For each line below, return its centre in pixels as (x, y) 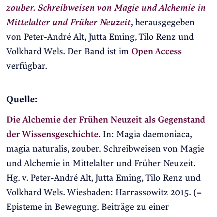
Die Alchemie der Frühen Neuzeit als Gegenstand (106, 120)
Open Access (156, 52)
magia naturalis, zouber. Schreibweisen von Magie (105, 149)
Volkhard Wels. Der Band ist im (69, 52)
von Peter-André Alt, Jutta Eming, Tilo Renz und (100, 37)
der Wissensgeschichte (52, 135)
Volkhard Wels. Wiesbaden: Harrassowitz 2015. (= (104, 193)
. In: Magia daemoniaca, (145, 135)
